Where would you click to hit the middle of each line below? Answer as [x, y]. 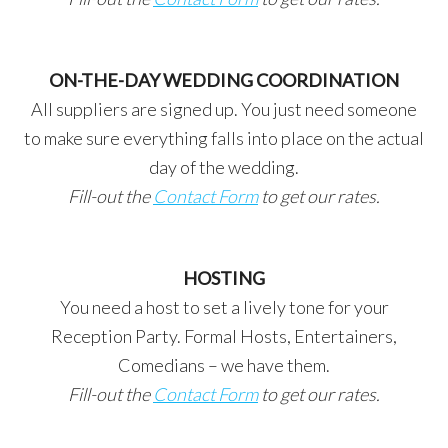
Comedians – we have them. [224, 365]
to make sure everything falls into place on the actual [224, 138]
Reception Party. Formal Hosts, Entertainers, [224, 336]
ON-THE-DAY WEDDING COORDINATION [224, 80]
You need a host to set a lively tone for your [224, 307]
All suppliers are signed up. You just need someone [224, 109]
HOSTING [224, 278]
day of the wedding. [224, 167]
